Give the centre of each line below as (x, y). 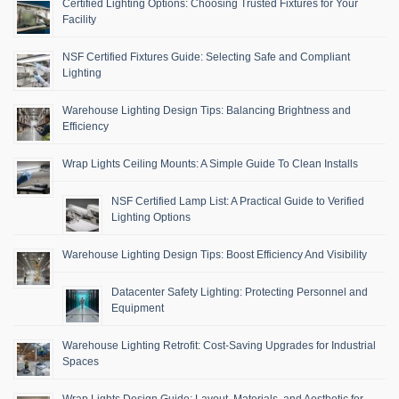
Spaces (81, 361)
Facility (79, 19)
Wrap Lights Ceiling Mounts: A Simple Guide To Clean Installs (210, 163)
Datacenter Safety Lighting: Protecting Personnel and (240, 292)
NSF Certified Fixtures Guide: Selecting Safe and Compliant (206, 57)
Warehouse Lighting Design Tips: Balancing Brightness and (207, 110)
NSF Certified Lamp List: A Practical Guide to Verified (238, 201)
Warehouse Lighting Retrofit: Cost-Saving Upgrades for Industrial (219, 345)
